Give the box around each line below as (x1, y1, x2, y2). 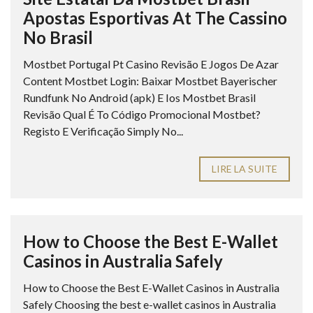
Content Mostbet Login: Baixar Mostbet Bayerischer (23, 73, 277, 87)
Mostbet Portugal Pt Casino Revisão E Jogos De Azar (23, 57, 279, 71)
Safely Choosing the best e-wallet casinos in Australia (23, 297, 276, 311)
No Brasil (23, 27, 93, 48)
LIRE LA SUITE (211, 162, 277, 175)
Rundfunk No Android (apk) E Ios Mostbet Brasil (23, 90, 256, 104)
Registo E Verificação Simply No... (23, 124, 183, 138)
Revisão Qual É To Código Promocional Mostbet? (23, 107, 261, 121)
